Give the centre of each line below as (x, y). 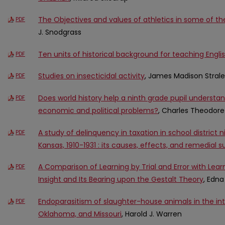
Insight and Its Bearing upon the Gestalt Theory (121, 180)
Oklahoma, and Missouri (80, 214)
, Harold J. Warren (152, 214)
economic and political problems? (98, 111)
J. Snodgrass (60, 32)
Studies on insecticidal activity (91, 76)
